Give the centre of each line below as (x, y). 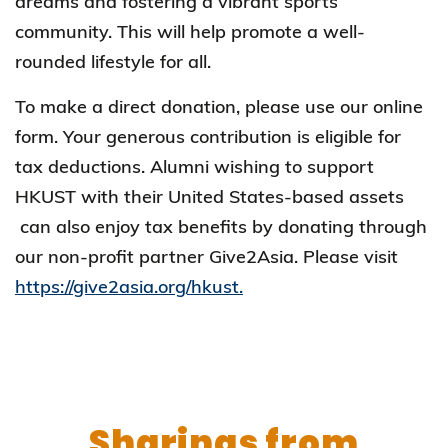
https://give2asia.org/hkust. (129, 286)
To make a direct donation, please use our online (219, 106)
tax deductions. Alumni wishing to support (194, 166)
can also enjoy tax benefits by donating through (221, 226)
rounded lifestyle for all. (113, 61)
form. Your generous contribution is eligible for (208, 136)
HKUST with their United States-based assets (209, 196)
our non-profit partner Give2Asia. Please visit (206, 256)
